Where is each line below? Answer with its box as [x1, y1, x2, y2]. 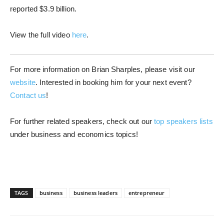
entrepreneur [128, 189, 165, 197]
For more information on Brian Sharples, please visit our [10, 65, 195, 74]
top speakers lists [154, 117, 213, 126]
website [10, 78, 35, 87]
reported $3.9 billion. [10, 4, 77, 13]
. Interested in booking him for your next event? [35, 78, 191, 87]
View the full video [10, 30, 72, 39]
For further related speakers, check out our [10, 117, 154, 126]
